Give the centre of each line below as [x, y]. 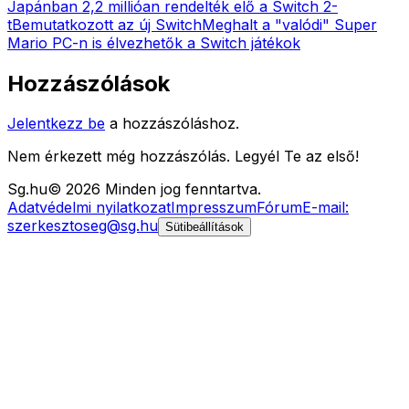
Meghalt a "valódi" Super [289, 24]
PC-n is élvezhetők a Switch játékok [176, 42]
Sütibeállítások [204, 227]
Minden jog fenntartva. [181, 189]
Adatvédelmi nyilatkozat [89, 208]
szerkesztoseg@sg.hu [83, 226]
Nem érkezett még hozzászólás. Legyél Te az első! [183, 157]
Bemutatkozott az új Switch [107, 24]
